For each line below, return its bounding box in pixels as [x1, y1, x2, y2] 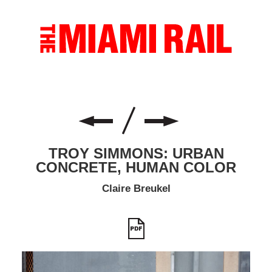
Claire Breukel [101, 183, 171, 195]
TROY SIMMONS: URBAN [48, 145, 224, 162]
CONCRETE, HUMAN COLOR [36, 159, 236, 176]
